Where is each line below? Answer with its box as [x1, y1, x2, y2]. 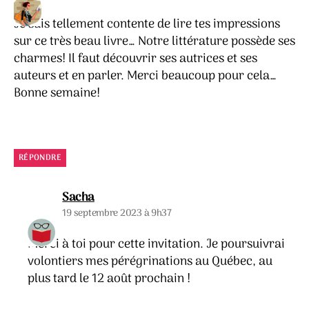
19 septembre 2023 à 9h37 [62, 206, 172, 222]
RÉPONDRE [19, 151, 61, 166]
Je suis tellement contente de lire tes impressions [14, 14, 280, 34]
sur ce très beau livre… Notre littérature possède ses [14, 31, 295, 52]
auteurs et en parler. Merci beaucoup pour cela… [14, 66, 277, 86]
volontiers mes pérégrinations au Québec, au [28, 252, 273, 272]
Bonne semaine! [14, 83, 100, 103]
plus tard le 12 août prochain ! [28, 269, 191, 290]
